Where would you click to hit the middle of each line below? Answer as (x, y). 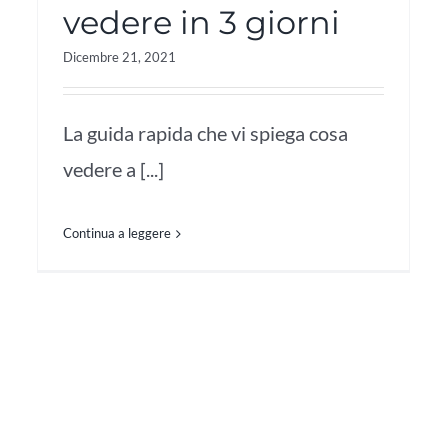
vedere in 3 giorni (201, 22)
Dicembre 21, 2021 (119, 56)
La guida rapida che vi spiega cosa (205, 132)
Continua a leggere (117, 233)
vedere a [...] (113, 168)
